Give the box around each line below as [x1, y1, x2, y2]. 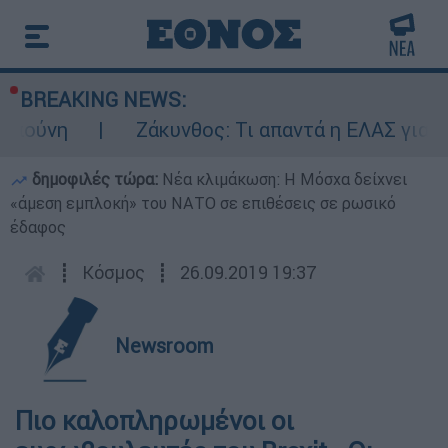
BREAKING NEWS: [20, 87, 186, 112]
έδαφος [10, 217, 66, 237]
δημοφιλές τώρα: [28, 169, 162, 189]
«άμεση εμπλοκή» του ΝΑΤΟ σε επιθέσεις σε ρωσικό [10, 193, 396, 213]
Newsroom [115, 333, 214, 358]
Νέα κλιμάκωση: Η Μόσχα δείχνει [162, 169, 407, 189]
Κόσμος [82, 261, 145, 284]
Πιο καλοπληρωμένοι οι [15, 405, 294, 437]
